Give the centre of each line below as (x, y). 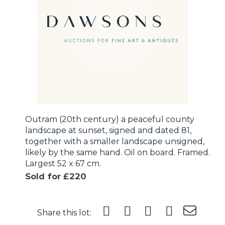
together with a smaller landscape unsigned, (115, 141)
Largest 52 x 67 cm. (63, 163)
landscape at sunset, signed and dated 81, (108, 130)
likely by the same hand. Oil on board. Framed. (118, 152)
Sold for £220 (56, 176)
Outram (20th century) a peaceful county (110, 119)
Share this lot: (64, 213)
